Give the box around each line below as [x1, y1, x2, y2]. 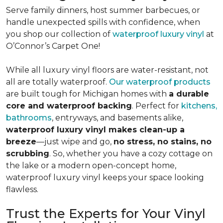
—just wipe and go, [36, 137, 113, 146]
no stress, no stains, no [113, 137, 212, 146]
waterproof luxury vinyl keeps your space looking [6, 173, 204, 182]
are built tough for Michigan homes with [6, 89, 169, 99]
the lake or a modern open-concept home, [6, 161, 176, 170]
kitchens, [181, 101, 217, 111]
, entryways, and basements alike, [52, 113, 183, 122]
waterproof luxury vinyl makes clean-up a [6, 125, 185, 134]
